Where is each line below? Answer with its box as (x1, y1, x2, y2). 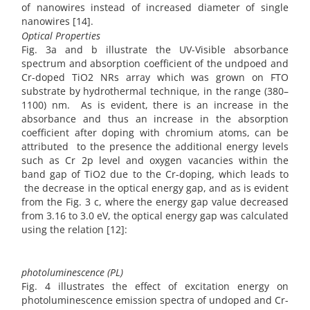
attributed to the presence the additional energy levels (21, 140, 289, 154)
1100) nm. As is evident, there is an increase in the (21, 98, 289, 112)
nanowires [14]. (21, 14, 93, 28)
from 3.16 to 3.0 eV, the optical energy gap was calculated (21, 209, 289, 223)
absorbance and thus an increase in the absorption (21, 112, 289, 126)
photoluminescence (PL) (21, 265, 123, 279)
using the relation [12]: (21, 223, 127, 237)
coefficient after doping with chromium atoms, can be (21, 126, 289, 140)
